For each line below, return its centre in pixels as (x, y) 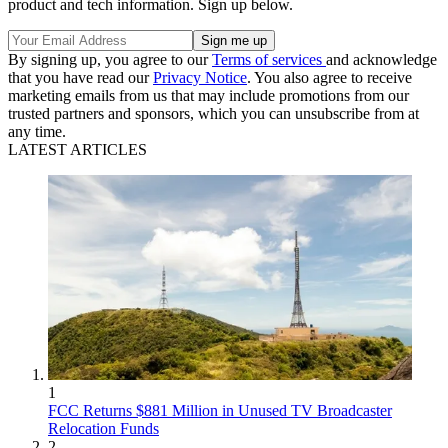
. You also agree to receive (329, 78)
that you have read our (80, 78)
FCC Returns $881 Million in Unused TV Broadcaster (220, 411)
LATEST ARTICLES (77, 150)
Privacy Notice (200, 78)
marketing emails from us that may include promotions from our (208, 96)
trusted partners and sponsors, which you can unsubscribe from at (213, 114)
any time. (37, 132)
